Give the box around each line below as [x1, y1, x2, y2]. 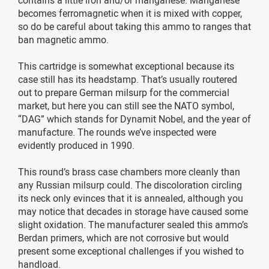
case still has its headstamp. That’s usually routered [18, 72, 237, 86]
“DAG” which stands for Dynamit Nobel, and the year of [18, 112, 251, 125]
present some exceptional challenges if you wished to [18, 244, 244, 258]
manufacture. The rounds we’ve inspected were [18, 125, 216, 139]
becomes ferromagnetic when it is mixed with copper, [18, 6, 242, 20]
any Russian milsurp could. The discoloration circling [18, 178, 242, 192]
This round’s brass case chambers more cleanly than [18, 165, 240, 178]
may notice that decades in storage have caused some [18, 204, 248, 218]
